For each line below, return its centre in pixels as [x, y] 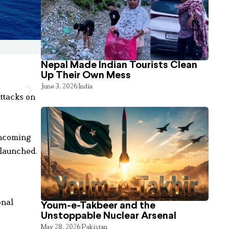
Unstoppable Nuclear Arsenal [109, 216]
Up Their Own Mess [86, 75]
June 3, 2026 [60, 86]
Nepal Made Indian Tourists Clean [119, 65]
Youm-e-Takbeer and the [98, 206]
